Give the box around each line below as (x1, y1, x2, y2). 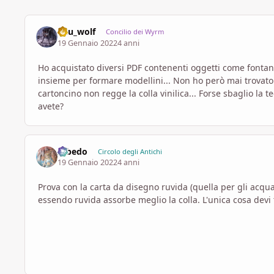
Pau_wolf (57, 26, 96, 38)
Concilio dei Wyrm (105, 27, 164, 37)
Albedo (57, 145, 88, 157)
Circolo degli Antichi (97, 146, 162, 156)
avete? (38, 100, 64, 112)
